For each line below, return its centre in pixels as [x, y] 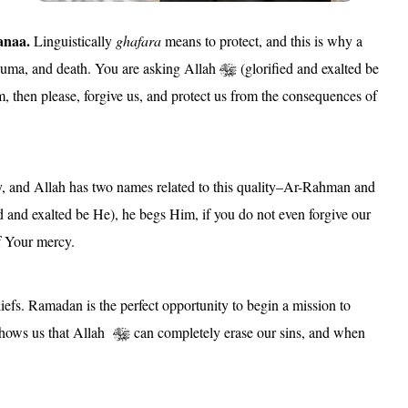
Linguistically [73, 40]
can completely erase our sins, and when [248, 331]
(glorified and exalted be [308, 67]
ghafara [140, 40]
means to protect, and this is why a [264, 40]
